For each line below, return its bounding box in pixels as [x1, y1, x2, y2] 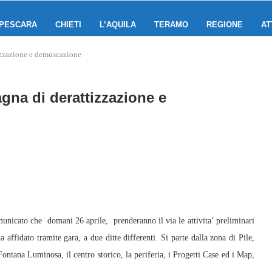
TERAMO [154, 20, 188, 29]
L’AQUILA [100, 20, 136, 29]
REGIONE [206, 20, 243, 29]
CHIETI [55, 20, 81, 29]
